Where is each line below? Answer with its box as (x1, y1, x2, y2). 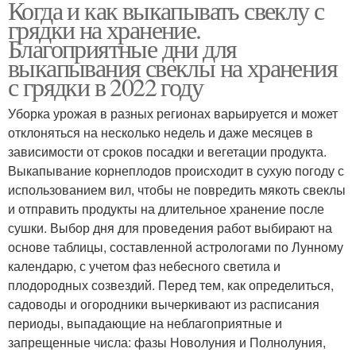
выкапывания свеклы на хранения (8, 50, 337, 85)
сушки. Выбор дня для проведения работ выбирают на (8, 219, 332, 238)
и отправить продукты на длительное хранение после (8, 199, 324, 219)
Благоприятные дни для (8, 31, 237, 66)
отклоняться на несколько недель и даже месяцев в (8, 123, 313, 142)
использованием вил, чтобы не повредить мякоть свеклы (8, 180, 346, 199)
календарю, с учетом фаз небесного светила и (8, 257, 281, 276)
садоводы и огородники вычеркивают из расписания (8, 295, 319, 314)
